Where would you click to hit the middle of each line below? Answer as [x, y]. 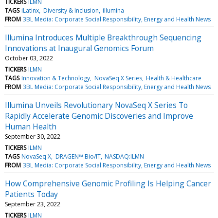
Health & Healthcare [173, 78]
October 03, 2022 [29, 58]
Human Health [31, 126]
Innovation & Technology [56, 78]
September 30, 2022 [33, 136]
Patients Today [31, 194]
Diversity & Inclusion [71, 10]
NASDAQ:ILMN [124, 156]
